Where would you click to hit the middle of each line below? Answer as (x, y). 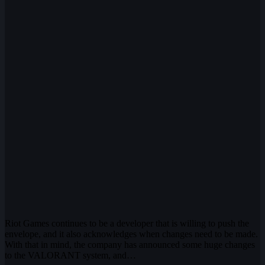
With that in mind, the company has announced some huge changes (130, 245)
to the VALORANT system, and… (70, 256)
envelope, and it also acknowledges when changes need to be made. (131, 234)
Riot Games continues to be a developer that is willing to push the (127, 224)
